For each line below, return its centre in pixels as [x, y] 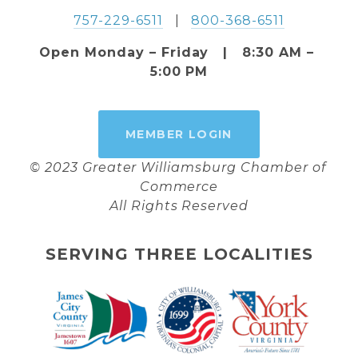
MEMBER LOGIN [179, 134]
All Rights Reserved [179, 205]
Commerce [179, 186]
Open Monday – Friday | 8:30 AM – [177, 52]
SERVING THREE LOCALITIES [179, 254]
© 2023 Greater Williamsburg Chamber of [178, 167]
